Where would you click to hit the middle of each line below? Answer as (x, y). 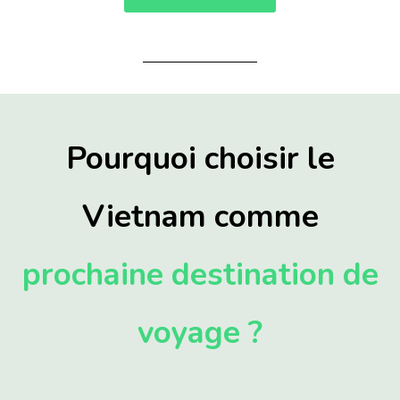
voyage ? (200, 333)
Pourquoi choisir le (200, 159)
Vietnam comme (200, 217)
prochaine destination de (200, 275)
